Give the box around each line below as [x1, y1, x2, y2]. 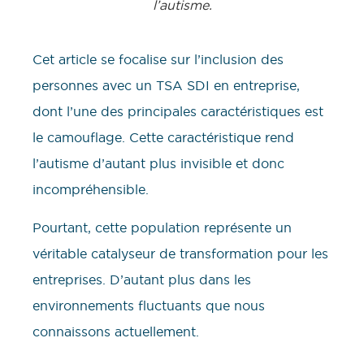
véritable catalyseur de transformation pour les [32, 245, 328, 262]
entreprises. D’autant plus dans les [32, 271, 251, 288]
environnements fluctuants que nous [32, 297, 265, 314]
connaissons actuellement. [32, 323, 199, 340]
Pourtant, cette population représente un [32, 219, 292, 236]
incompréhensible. [32, 181, 149, 198]
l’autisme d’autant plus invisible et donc [32, 155, 284, 172]
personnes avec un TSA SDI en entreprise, [32, 77, 300, 94]
